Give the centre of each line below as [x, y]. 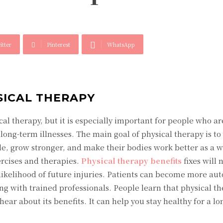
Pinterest [58, 44]
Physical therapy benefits [131, 161]
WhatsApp [121, 44]
